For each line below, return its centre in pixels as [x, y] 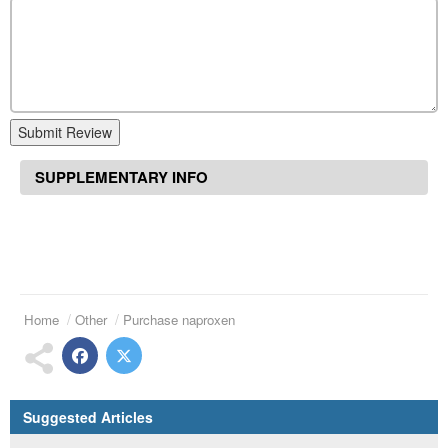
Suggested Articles [88, 417]
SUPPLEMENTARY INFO [121, 177]
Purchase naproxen [179, 320]
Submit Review [65, 132]
